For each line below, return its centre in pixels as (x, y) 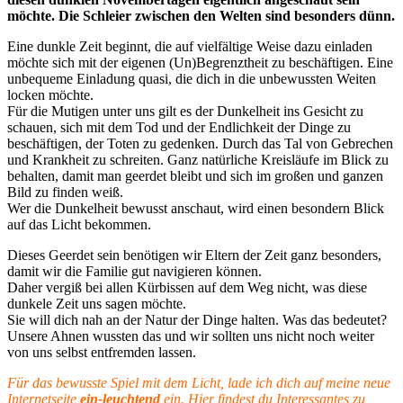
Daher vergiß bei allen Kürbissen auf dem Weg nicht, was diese (187, 288)
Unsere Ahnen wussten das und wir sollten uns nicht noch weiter (191, 336)
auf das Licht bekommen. (79, 225)
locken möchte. (50, 95)
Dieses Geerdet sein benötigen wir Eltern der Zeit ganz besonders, (194, 255)
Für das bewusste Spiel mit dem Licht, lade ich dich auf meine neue (199, 383)
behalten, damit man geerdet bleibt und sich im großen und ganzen (195, 176)
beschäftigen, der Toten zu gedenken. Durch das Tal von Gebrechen (200, 144)
